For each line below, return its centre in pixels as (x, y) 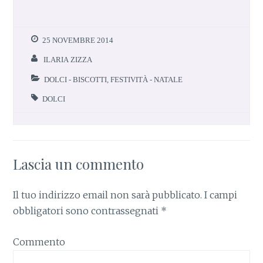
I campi (220, 195)
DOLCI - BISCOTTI (76, 79)
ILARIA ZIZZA (68, 60)
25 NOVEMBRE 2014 (78, 40)
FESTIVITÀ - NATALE (147, 79)
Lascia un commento (79, 164)
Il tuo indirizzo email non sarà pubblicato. (108, 195)
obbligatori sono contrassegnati (87, 211)
